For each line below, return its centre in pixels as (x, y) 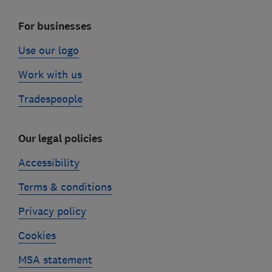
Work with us (50, 74)
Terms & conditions (65, 187)
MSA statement (55, 260)
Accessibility (49, 162)
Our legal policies (60, 138)
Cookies (37, 235)
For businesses (55, 26)
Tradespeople (50, 99)
